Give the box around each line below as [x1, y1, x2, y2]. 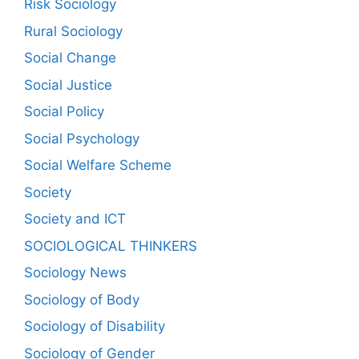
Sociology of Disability [24, 318, 165, 335]
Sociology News [24, 264, 127, 281]
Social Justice [24, 76, 112, 93]
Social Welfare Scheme [24, 157, 171, 174]
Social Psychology [24, 130, 139, 147]
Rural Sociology [24, 22, 123, 39]
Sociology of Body [24, 291, 139, 308]
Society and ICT [24, 211, 126, 228]
